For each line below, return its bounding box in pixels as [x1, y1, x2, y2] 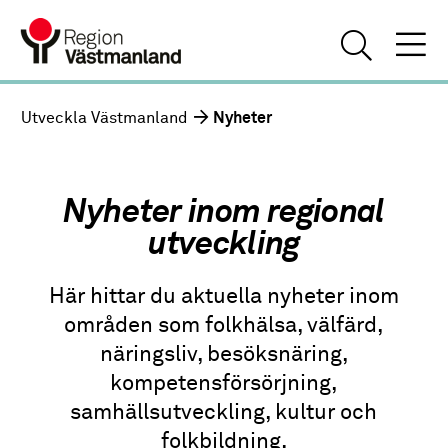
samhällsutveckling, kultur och [70, 402, 378, 425]
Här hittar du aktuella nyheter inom [48, 286, 399, 309]
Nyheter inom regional [63, 196, 385, 230]
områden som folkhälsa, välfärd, [64, 315, 384, 338]
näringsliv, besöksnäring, [99, 344, 348, 367]
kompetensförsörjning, [110, 373, 338, 396]
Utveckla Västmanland [21, 110, 189, 128]
